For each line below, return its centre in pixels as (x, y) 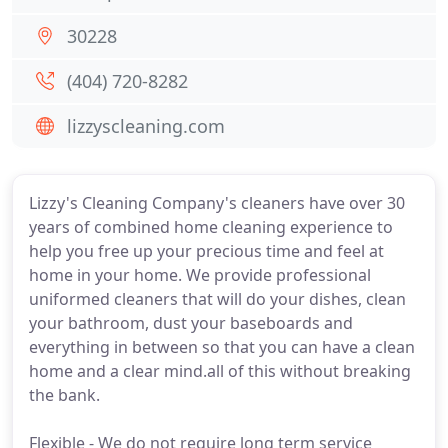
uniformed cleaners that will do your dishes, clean (217, 299)
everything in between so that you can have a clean (222, 347)
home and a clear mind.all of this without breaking (220, 371)
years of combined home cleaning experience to (211, 227)
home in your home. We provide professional (200, 275)
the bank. (64, 395)
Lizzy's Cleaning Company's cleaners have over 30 (217, 203)
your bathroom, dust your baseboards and (191, 323)
